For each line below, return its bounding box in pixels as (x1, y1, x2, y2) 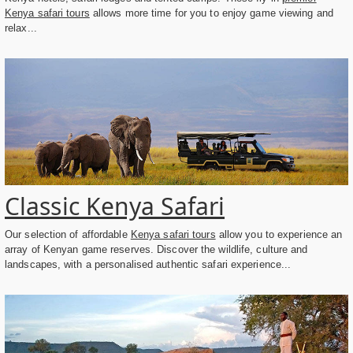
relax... (5, 21, 37, 34)
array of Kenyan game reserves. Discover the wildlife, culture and (5, 243, 308, 256)
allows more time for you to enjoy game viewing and (89, 6, 333, 19)
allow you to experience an (215, 229, 343, 241)
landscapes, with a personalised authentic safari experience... (5, 258, 292, 271)
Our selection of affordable (5, 229, 131, 241)
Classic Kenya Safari (5, 190, 225, 223)
